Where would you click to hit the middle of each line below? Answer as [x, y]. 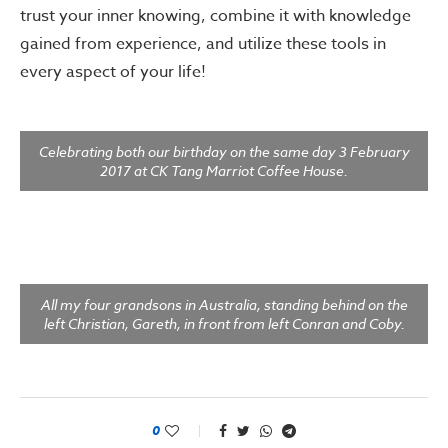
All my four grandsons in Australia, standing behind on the [224, 304]
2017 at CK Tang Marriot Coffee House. [224, 170]
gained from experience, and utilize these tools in [203, 43]
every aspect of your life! [113, 71]
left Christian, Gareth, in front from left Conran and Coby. [224, 323]
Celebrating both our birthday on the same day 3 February [224, 151]
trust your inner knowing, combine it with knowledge [215, 15]
